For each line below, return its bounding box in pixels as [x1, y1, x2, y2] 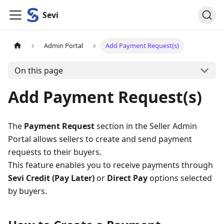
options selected [147, 172, 212, 183]
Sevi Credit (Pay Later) [8, 172, 94, 183]
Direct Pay [107, 172, 147, 183]
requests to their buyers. [8, 146, 101, 157]
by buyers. [8, 185, 47, 196]
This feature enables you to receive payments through [8, 159, 213, 170]
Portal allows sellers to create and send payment [8, 133, 192, 144]
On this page [14, 64, 63, 76]
